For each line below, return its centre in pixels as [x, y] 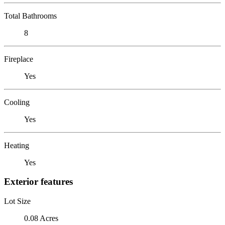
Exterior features [38, 182]
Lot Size [17, 201]
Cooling [17, 102]
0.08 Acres [41, 218]
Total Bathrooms [30, 16]
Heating [17, 145]
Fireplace [19, 59]
